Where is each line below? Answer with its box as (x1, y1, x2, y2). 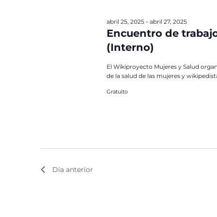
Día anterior (52, 165, 93, 174)
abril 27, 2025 (149, 18, 187, 25)
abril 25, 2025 (106, 18, 144, 25)
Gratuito (106, 88, 128, 95)
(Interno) (106, 41, 154, 53)
